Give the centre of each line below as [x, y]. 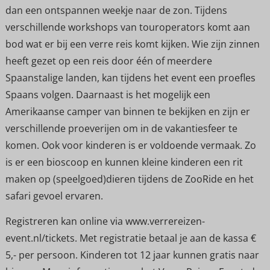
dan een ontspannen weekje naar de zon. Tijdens [116, 10]
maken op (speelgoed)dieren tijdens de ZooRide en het [129, 179]
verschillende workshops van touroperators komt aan [127, 27]
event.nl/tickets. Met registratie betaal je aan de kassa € [130, 238]
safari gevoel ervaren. [54, 196]
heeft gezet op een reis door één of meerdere [108, 61]
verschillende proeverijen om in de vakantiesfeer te [121, 128]
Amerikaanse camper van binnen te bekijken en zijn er [127, 111]
